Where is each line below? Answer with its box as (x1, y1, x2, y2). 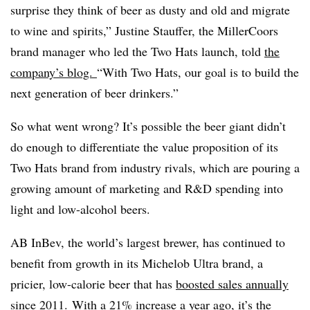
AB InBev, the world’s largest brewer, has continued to (10, 233, 285, 250)
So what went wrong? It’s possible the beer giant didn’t (10, 117, 286, 134)
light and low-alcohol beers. (10, 200, 154, 217)
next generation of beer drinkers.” (10, 84, 179, 101)
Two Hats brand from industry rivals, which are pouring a (10, 158, 300, 176)
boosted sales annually (176, 275, 289, 292)
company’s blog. (10, 63, 97, 80)
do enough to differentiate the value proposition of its (10, 138, 278, 155)
